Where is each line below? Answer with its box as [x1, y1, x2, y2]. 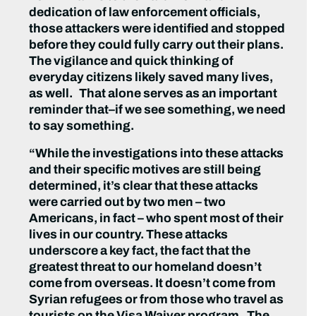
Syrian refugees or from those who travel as [29, 293, 284, 307]
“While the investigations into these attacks [29, 147, 284, 161]
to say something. [29, 119, 137, 133]
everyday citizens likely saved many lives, [29, 71, 274, 85]
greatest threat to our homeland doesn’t [29, 260, 262, 274]
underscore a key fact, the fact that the [29, 244, 251, 258]
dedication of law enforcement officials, [29, 6, 261, 20]
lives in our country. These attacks [29, 228, 229, 242]
